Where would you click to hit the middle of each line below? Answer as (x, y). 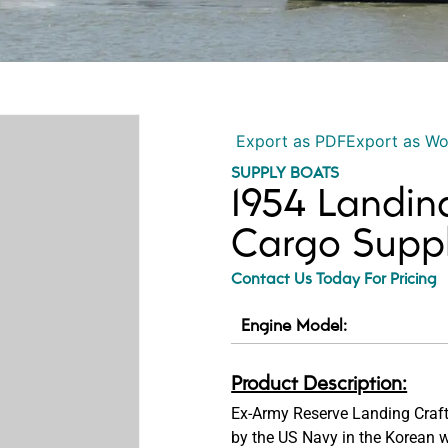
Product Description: (319, 382)
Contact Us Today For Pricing (334, 278)
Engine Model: (294, 324)
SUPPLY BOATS (285, 172)
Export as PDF (289, 141)
